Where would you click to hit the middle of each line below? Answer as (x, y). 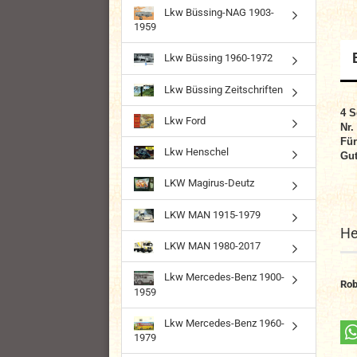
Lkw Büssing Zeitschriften (222, 89)
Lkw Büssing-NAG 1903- (218, 12)
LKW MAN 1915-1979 (211, 214)
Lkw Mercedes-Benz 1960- (223, 323)
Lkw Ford (184, 120)
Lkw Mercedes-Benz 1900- (223, 277)
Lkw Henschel (195, 151)
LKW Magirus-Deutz (208, 183)
